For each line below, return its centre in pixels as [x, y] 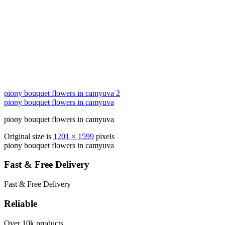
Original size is [29, 136]
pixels [104, 136]
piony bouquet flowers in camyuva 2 [62, 93]
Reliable [21, 203]
